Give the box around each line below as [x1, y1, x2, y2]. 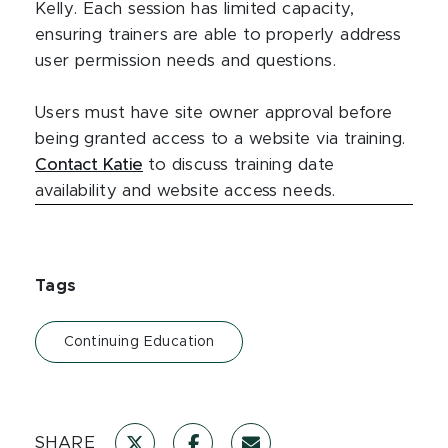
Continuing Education [64, 334, 215, 349]
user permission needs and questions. [35, 52, 336, 69]
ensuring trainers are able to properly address [35, 26, 402, 43]
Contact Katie [35, 156, 143, 173]
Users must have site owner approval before [35, 104, 393, 121]
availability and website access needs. [35, 182, 342, 199]
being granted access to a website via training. [35, 130, 406, 147]
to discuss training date [143, 156, 335, 173]
